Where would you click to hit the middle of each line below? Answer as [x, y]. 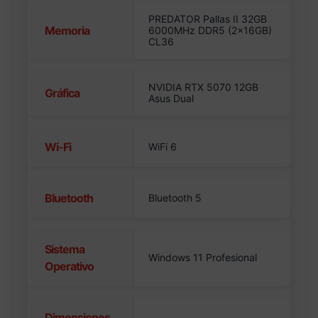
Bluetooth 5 [175, 198]
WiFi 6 [163, 147]
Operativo [70, 267]
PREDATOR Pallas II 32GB [208, 19]
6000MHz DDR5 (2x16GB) [210, 31]
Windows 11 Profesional [203, 258]
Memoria [67, 31]
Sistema [65, 250]
